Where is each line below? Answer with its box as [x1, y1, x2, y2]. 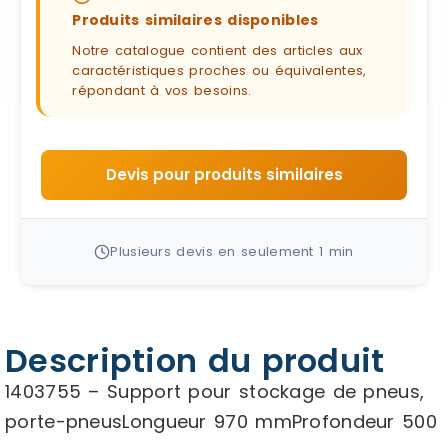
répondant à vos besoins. [72, 81, 252, 100]
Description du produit [5, 338, 385, 383]
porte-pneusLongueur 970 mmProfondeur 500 [5, 409, 437, 434]
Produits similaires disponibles [72, 10, 319, 30]
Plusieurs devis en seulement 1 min [110, 242, 354, 261]
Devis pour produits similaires [105, 164, 343, 185]
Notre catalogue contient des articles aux [72, 41, 363, 60]
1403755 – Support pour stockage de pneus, [5, 379, 425, 404]
